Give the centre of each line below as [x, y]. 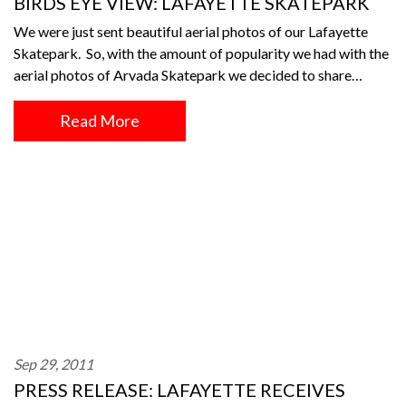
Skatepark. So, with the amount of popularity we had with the [201, 53]
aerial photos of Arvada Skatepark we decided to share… [188, 75]
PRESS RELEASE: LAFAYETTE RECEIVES [179, 390]
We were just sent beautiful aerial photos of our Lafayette [191, 31]
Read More [100, 121]
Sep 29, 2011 [53, 364]
